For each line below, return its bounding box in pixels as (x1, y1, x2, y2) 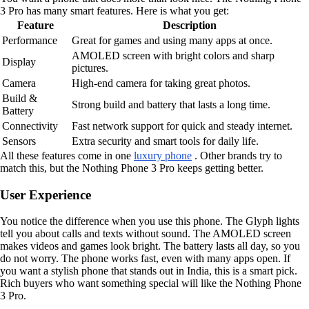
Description (162, 19, 217, 31)
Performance (2, 34, 57, 46)
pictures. (72, 61, 108, 74)
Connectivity (2, 119, 58, 132)
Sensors (2, 134, 36, 147)
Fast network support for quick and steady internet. (72, 119, 292, 132)
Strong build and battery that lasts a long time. (72, 98, 270, 110)
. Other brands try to (192, 149, 282, 161)
